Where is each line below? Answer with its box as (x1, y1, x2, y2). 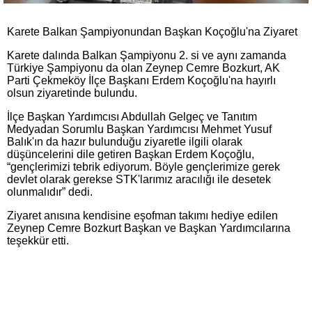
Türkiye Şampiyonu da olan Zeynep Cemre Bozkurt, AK (7, 62, 280, 74)
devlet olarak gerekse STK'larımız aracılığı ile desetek (7, 173, 271, 185)
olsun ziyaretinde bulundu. (7, 87, 137, 99)
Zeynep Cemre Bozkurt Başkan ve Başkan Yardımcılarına (7, 222, 290, 234)
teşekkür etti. (7, 235, 69, 247)
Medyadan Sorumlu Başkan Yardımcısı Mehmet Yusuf (7, 123, 272, 135)
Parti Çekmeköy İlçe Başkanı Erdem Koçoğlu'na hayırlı (7, 75, 276, 86)
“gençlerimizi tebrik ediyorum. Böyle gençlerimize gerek (7, 161, 280, 173)
